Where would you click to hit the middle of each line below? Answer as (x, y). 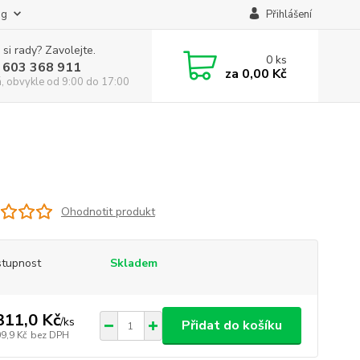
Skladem (133, 263)
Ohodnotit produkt (108, 211)
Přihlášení (288, 14)
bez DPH (49, 335)
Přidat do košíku (231, 325)
